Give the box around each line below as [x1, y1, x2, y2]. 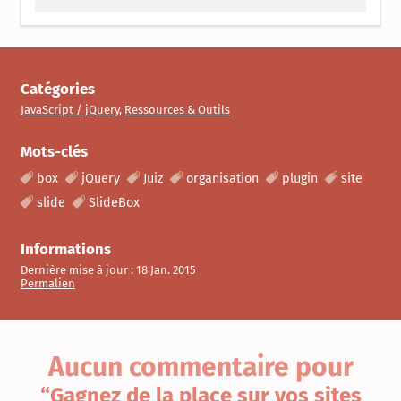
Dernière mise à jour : [21, 263, 136, 277]
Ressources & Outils [124, 103, 230, 117]
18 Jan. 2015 [136, 263, 196, 277]
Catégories [21, 80, 95, 98]
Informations [21, 240, 111, 259]
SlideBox [89, 195, 140, 211]
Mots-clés [21, 142, 88, 161]
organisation [186, 171, 259, 187]
